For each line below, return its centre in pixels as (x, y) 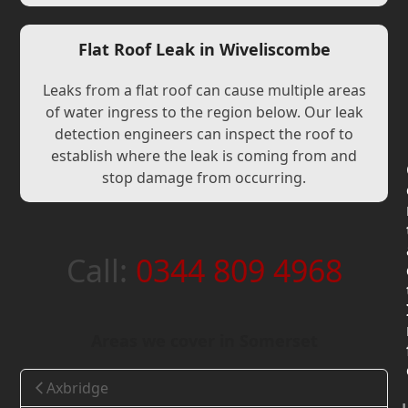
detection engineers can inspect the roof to (204, 134)
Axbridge (78, 388)
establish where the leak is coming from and (204, 156)
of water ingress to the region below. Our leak (204, 112)
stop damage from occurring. (204, 178)
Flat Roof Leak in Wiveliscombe (204, 49)
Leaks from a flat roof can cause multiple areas (204, 90)
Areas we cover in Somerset (204, 341)
